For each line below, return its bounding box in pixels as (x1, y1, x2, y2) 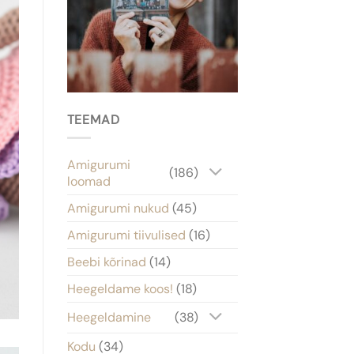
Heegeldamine (66, 309, 151, 326)
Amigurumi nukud (66, 199, 169, 217)
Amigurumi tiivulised (66, 226, 186, 243)
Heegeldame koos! (66, 280, 173, 297)
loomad (66, 172, 111, 190)
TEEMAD (66, 111, 120, 129)
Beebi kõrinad (66, 253, 146, 270)
